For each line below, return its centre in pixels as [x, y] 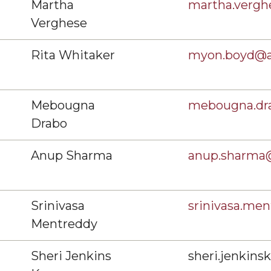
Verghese [59, 23]
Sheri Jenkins [71, 256]
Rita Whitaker [73, 55]
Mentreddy [64, 224]
